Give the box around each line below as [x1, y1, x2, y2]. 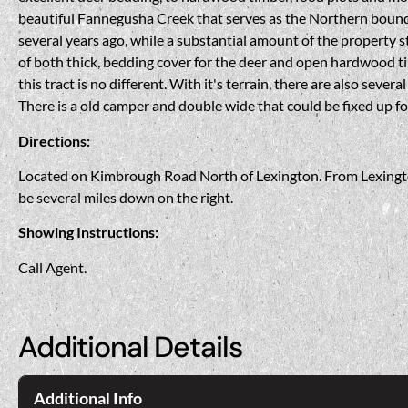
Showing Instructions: [18, 223, 158, 241]
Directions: [18, 131, 90, 149]
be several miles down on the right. [18, 188, 236, 206]
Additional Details [18, 327, 242, 366]
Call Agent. [18, 258, 87, 276]
